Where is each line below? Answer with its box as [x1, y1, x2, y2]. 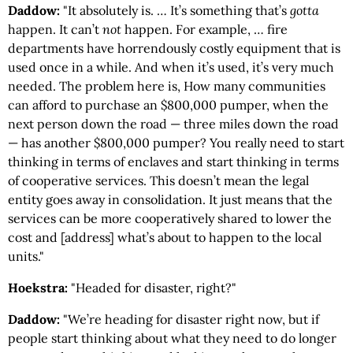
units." [8, 248, 44, 264]
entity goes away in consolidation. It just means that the [8, 191, 333, 207]
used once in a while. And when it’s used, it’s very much [8, 59, 334, 75]
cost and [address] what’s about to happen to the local [8, 229, 321, 245]
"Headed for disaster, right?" [71, 280, 236, 295]
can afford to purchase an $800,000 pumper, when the [8, 97, 329, 113]
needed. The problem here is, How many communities [8, 78, 325, 94]
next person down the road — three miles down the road [8, 116, 339, 132]
